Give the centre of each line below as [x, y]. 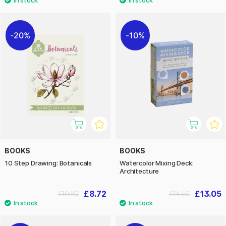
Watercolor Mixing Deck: [157, 163]
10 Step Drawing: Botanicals [48, 163]
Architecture [139, 171]
